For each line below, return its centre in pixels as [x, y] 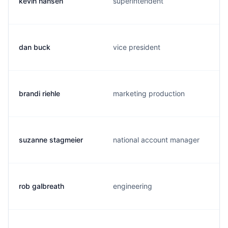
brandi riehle [39, 93]
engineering [133, 186]
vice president [137, 47]
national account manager [156, 140]
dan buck [35, 47]
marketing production [149, 93]
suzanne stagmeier [51, 140]
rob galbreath [41, 186]
